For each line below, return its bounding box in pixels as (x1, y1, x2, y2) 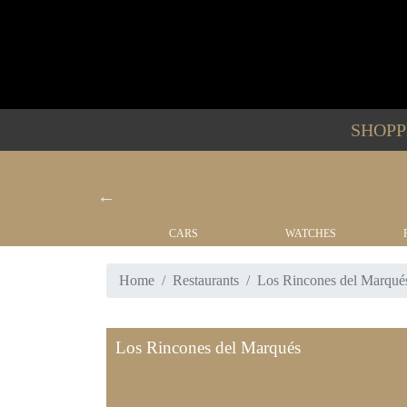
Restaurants (173, 273, 240, 289)
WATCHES (285, 227, 336, 240)
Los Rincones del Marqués (115, 338, 301, 358)
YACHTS (35, 227, 78, 240)
